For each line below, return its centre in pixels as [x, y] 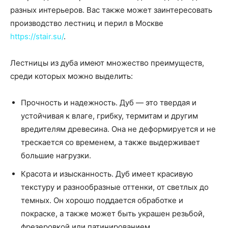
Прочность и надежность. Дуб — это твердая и [109, 103]
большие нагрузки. [56, 155]
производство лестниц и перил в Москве [87, 23]
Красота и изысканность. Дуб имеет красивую [107, 174]
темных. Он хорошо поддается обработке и [102, 200]
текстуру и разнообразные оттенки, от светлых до [115, 187]
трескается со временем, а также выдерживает [110, 142]
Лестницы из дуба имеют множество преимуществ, [107, 63]
